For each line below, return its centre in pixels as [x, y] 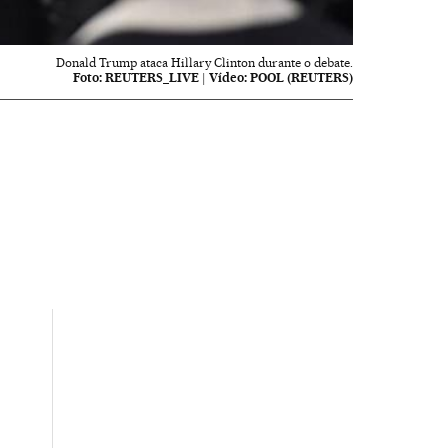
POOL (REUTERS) [302, 77]
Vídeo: [228, 77]
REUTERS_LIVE [152, 77]
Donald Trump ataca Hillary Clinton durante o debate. [205, 62]
